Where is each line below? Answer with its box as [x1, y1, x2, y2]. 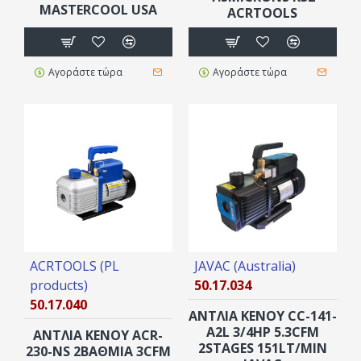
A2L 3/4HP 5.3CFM [205, 322, 319, 341]
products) [30, 276, 88, 294]
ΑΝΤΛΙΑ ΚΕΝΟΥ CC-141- [188, 306, 337, 325]
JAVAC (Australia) [193, 256, 296, 275]
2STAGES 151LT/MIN [197, 338, 327, 357]
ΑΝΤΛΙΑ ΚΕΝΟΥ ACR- [33, 326, 164, 344]
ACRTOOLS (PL [30, 256, 119, 275]
